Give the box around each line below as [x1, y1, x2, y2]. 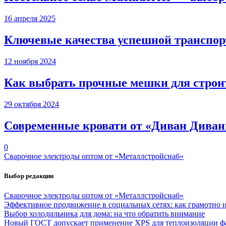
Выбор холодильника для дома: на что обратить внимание [4, 209, 205, 218]
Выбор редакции [4, 172, 53, 180]
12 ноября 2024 [4, 57, 56, 66]
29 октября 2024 [4, 99, 59, 108]
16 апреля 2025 [4, 14, 55, 23]
